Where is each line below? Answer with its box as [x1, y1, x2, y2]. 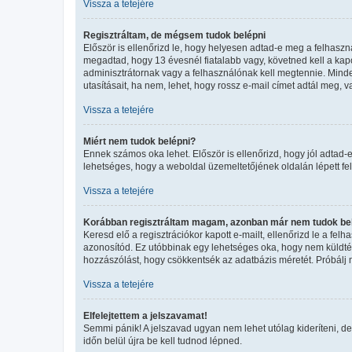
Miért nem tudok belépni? [83, 135, 196, 147]
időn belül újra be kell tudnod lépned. [83, 335, 242, 346]
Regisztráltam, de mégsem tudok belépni [83, 29, 266, 41]
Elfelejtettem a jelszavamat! [83, 310, 207, 321]
